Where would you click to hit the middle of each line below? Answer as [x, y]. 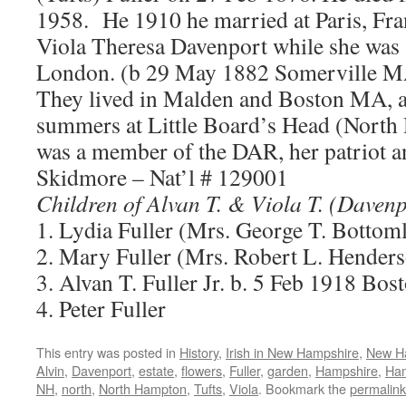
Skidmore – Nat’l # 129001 [162, 177]
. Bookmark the [304, 388]
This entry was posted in [108, 352]
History [199, 352]
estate [156, 370]
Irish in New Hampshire [292, 352]
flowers [202, 370]
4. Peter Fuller [101, 308]
